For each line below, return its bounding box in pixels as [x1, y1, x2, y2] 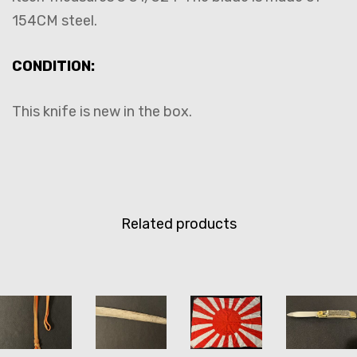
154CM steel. [12, 11, 104, 29]
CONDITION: [12, 57, 95, 75]
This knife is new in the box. [12, 102, 198, 120]
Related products [120, 214, 237, 233]
